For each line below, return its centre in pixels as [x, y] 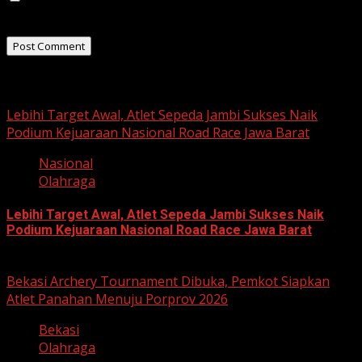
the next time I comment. [81, 15]
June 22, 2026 [47, 264]
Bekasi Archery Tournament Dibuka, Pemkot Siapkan [168, 282]
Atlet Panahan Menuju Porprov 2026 [117, 299]
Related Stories [54, 81]
